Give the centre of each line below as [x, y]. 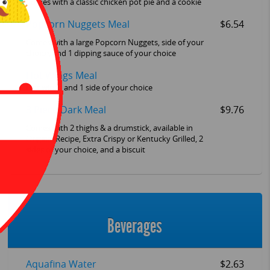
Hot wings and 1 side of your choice [89, 87]
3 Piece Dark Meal [66, 110]
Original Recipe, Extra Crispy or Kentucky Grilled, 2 [114, 139]
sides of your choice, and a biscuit [85, 149]
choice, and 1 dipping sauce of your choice [101, 53]
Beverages [135, 226]
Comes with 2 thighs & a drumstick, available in [109, 128]
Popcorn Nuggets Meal [77, 24]
